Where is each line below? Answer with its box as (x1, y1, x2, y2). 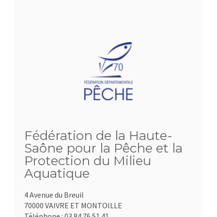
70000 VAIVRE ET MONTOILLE (24, 201, 122, 210)
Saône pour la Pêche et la (24, 140, 183, 156)
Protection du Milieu (24, 153, 151, 169)
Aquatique (24, 166, 90, 181)
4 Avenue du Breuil (24, 190, 84, 200)
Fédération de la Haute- (24, 128, 172, 143)
